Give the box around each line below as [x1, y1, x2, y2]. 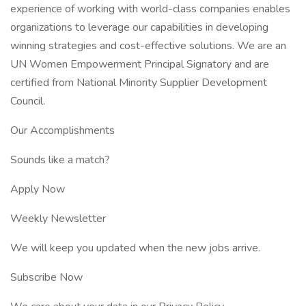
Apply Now [10, 182, 65, 197]
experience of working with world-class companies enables [10, 1, 290, 16]
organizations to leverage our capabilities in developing [10, 20, 268, 35]
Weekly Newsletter [10, 211, 106, 226]
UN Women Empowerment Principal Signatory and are [10, 57, 269, 72]
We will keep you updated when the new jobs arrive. [10, 240, 260, 255]
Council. [10, 94, 45, 109]
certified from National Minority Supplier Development [10, 75, 267, 90]
